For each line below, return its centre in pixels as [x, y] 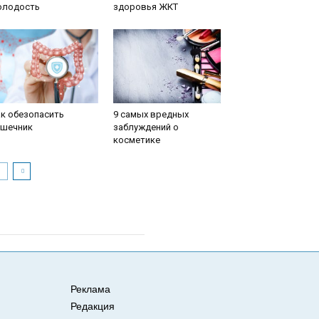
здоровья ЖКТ [145, 7]
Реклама [90, 289]
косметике [136, 140]
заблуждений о [146, 127]
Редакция [93, 306]
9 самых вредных [151, 114]
